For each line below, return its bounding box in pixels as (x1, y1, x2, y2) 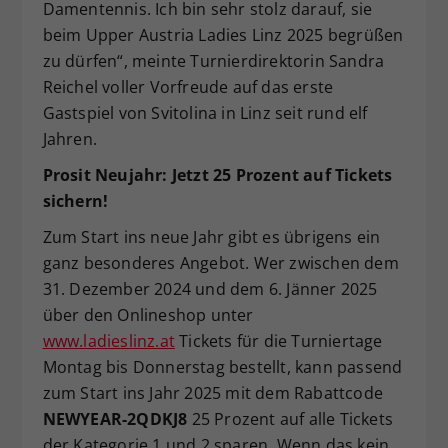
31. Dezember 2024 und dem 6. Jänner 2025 (42, 278, 378, 301)
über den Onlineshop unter (42, 304, 254, 327)
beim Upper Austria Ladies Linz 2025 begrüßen (42, 24, 404, 47)
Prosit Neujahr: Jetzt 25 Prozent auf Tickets (42, 164, 393, 187)
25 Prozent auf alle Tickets (187, 408, 393, 431)
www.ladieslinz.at (42, 330, 175, 353)
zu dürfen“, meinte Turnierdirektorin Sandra (42, 50, 385, 73)
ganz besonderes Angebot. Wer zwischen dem (42, 252, 399, 275)
